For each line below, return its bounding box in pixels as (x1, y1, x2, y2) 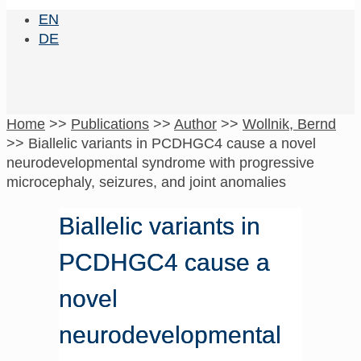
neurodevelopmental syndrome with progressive (6, 155, 314, 171)
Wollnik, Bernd (243, 116, 336, 132)
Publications (71, 116, 149, 132)
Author (174, 116, 217, 132)
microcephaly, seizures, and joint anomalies (6, 174, 286, 190)
